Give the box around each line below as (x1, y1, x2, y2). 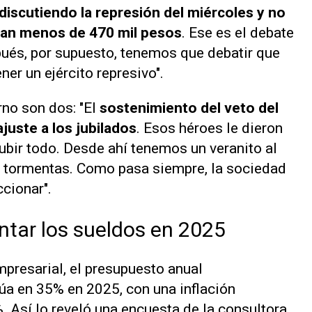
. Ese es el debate (182, 24, 294, 41)
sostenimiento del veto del (100, 99, 279, 116)
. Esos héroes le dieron (136, 119, 283, 136)
